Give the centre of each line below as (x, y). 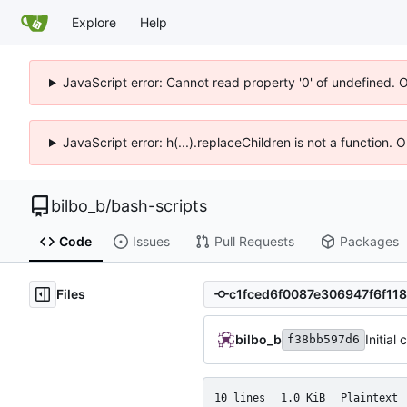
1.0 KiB (303, 397)
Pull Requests (254, 242)
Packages (369, 242)
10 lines (240, 397)
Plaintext (369, 397)
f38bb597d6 (323, 339)
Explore (94, 22)
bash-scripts (159, 206)
